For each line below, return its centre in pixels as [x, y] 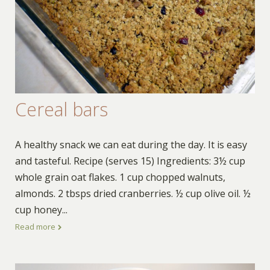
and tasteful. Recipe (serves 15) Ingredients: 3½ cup [130, 161]
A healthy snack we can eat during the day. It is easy [131, 144]
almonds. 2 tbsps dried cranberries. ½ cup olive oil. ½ [133, 193]
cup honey [38, 209]
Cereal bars [61, 110]
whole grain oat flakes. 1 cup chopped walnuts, [120, 177]
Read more [36, 226]
